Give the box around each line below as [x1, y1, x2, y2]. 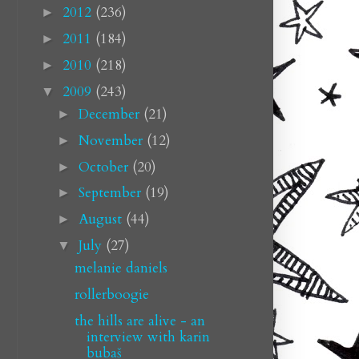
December [78, 105, 143, 123]
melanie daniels [74, 259, 167, 278]
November [78, 131, 147, 150]
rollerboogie [74, 285, 149, 304]
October [78, 157, 132, 176]
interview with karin [86, 327, 210, 346]
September [78, 184, 145, 203]
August [78, 210, 126, 228]
